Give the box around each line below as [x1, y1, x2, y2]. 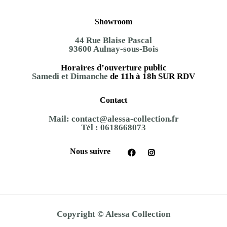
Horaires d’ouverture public [60, 62, 167, 72]
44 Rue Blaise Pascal [75, 35, 152, 45]
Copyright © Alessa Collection [57, 209, 170, 219]
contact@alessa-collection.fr [71, 113, 179, 124]
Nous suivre [69, 146, 110, 156]
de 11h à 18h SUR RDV [110, 71, 195, 81]
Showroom [95, 17, 132, 26]
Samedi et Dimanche [32, 71, 110, 81]
